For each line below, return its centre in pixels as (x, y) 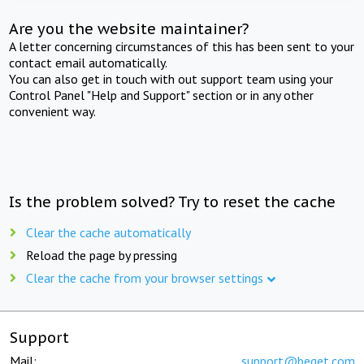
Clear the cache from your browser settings (145, 277)
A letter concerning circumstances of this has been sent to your (182, 46)
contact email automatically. (89, 62)
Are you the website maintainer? (129, 28)
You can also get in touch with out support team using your (171, 78)
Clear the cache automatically (108, 232)
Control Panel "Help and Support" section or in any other (162, 95)
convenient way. (53, 111)
